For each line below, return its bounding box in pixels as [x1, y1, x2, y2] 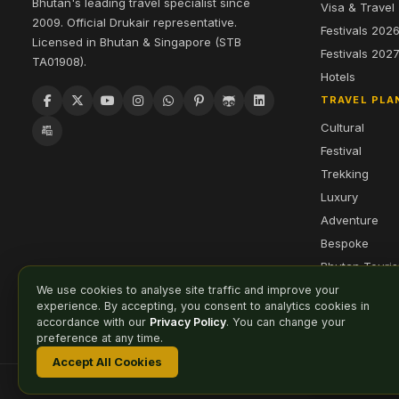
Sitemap [115, 381, 159, 395]
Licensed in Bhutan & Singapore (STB [32, 35, 241, 49]
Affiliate [32, 381, 73, 395]
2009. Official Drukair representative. [32, 15, 237, 29]
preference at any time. [37, 331, 163, 345]
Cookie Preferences [232, 381, 338, 395]
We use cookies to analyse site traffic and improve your [37, 283, 339, 297]
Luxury [321, 190, 358, 204]
